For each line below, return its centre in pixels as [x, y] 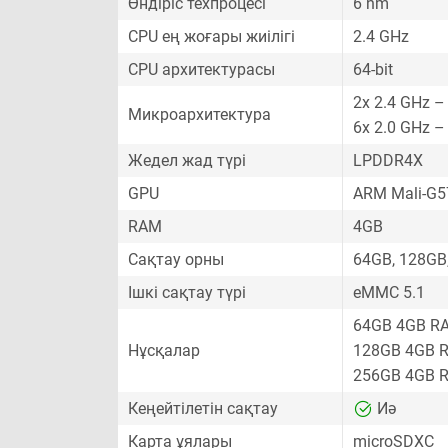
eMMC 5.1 [389, 292]
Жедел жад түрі [187, 160]
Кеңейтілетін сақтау [203, 408]
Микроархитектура [199, 114]
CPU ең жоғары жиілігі [211, 36]
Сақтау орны [176, 259]
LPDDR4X [388, 160]
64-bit [373, 69]
